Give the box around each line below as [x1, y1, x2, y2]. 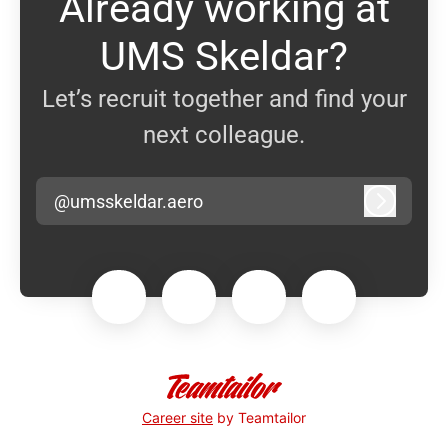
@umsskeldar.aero [54, 190, 203, 212]
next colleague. [143, 121, 305, 150]
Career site [142, 408, 213, 426]
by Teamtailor [213, 408, 306, 426]
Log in [378, 199, 427, 221]
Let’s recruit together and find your [41, 85, 407, 114]
